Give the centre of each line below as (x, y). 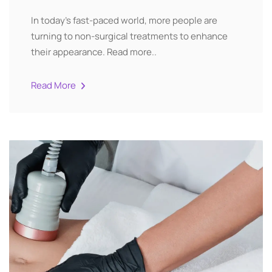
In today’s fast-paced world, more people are (124, 20)
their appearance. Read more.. (94, 52)
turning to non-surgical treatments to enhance (129, 36)
